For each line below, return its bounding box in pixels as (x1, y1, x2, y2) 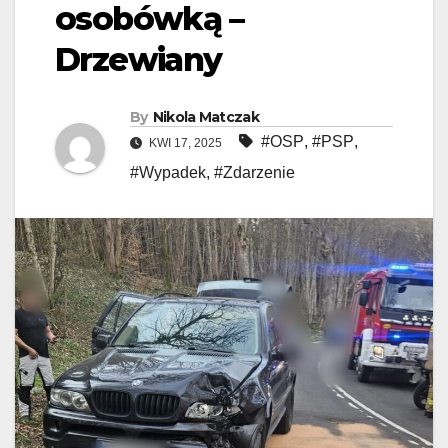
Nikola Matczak (152, 108, 259, 127)
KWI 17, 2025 (146, 136, 225, 151)
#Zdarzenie (214, 164, 295, 182)
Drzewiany (55, 40, 222, 80)
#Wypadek (130, 164, 206, 182)
